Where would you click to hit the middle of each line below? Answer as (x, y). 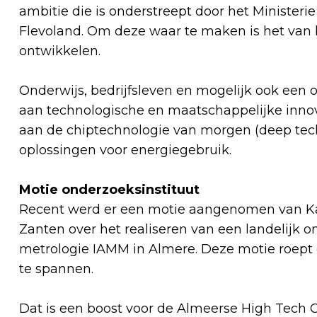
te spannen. (58, 269)
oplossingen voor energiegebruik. (125, 150)
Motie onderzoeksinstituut (111, 189)
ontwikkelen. (62, 51)
